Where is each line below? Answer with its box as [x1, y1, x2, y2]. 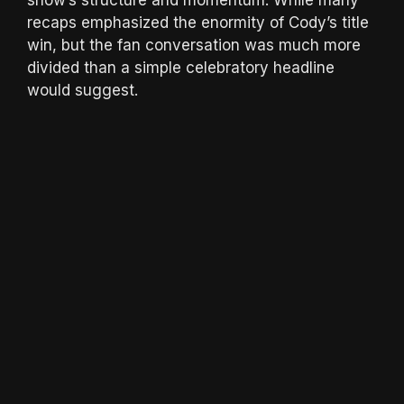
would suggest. [27, 80, 138, 99]
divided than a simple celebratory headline [27, 58, 335, 77]
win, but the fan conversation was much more [27, 35, 361, 54]
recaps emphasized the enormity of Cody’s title [27, 13, 369, 32]
